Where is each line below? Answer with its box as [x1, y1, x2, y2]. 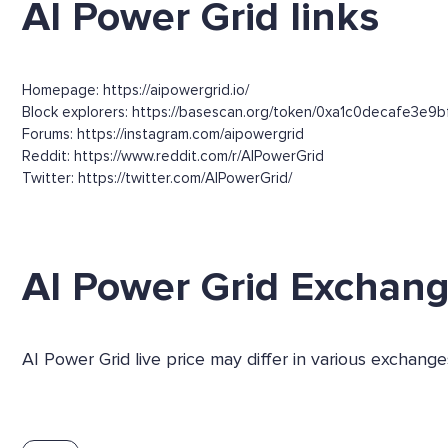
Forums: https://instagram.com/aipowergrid [22, 124, 304, 143]
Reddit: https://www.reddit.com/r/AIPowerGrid [22, 146, 324, 165]
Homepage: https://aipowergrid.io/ [22, 80, 249, 99]
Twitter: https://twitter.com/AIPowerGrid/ [22, 168, 292, 187]
